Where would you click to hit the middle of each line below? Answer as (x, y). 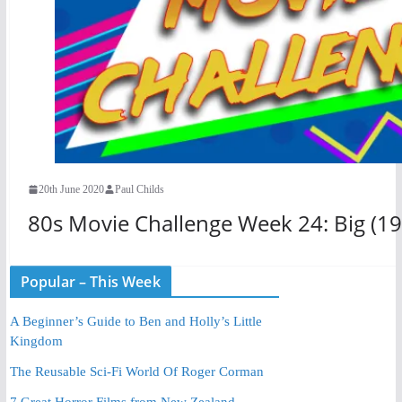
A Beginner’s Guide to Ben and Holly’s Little (135, 321)
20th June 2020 (71, 189)
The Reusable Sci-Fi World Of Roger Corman (136, 371)
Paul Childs (139, 189)
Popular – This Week (90, 281)
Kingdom (36, 341)
